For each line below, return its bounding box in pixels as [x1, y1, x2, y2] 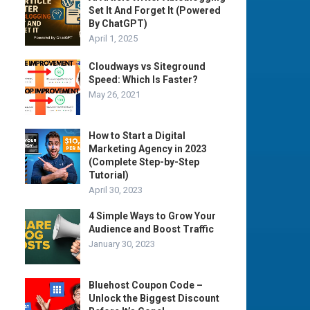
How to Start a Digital [89, 129, 185, 141]
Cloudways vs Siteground [89, 60, 206, 72]
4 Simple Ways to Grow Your [89, 210, 216, 221]
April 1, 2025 [89, 33, 138, 44]
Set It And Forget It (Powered [89, 4, 221, 16]
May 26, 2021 [89, 89, 140, 100]
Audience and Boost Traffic [89, 223, 214, 235]
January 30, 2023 [89, 238, 155, 249]
